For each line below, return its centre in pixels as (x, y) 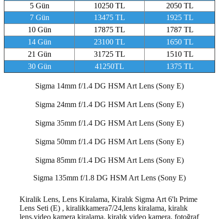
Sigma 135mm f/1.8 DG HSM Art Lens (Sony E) (109, 177)
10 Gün (39, 29)
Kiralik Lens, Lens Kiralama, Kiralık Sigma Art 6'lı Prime (109, 199)
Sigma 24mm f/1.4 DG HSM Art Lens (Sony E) (109, 104)
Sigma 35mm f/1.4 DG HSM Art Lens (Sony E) (109, 123)
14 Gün (39, 42)
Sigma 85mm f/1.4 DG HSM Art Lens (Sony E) (109, 160)
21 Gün (39, 54)
